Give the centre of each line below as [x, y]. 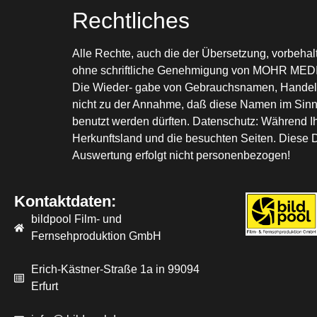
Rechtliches [131, 20]
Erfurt [44, 286]
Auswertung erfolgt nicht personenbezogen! [181, 155]
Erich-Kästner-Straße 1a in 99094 [115, 269]
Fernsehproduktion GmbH [96, 236]
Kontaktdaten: [65, 201]
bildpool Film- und [76, 219]
